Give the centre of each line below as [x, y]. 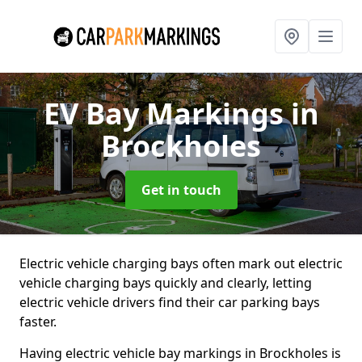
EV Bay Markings [167, 114]
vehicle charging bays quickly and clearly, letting [166, 283]
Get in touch [181, 190]
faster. [38, 322]
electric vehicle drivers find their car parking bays [170, 302]
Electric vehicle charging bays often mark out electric [181, 263]
